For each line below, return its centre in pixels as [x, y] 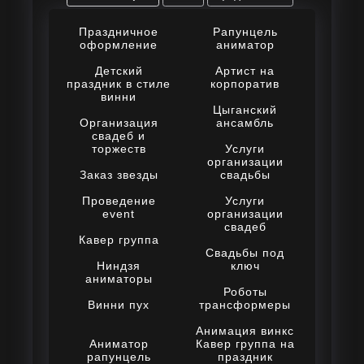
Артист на [245, 71]
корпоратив [245, 84]
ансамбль [245, 123]
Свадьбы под [245, 253]
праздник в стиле [119, 84]
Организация [119, 123]
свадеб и [119, 136]
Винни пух [119, 305]
